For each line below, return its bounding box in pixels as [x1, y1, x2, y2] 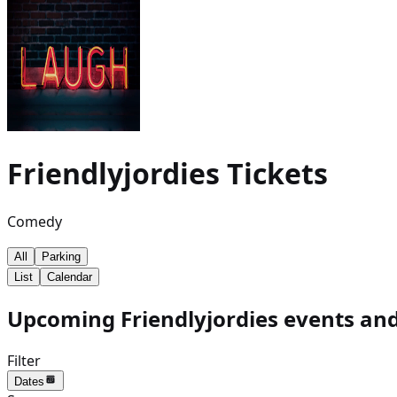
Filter [7, 350, 41, 370]
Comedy [7, 211, 62, 231]
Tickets [220, 154, 328, 193]
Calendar [47, 269, 92, 284]
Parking [42, 249, 81, 263]
